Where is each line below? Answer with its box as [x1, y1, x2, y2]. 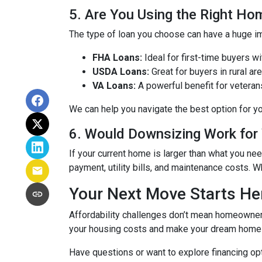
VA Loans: [92, 80, 136, 91]
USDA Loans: [92, 66, 149, 77]
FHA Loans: [92, 52, 142, 63]
